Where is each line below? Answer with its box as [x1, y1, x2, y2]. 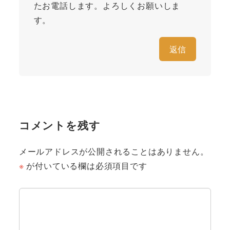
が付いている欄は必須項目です [24, 160, 147, 172]
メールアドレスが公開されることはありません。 [18, 145, 209, 158]
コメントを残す [18, 118, 101, 133]
